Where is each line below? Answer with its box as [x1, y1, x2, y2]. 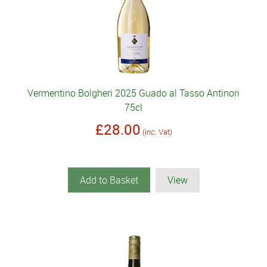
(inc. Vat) [142, 126, 172, 138]
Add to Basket [79, 173, 138, 187]
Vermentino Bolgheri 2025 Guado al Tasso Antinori [27, 86, 240, 100]
